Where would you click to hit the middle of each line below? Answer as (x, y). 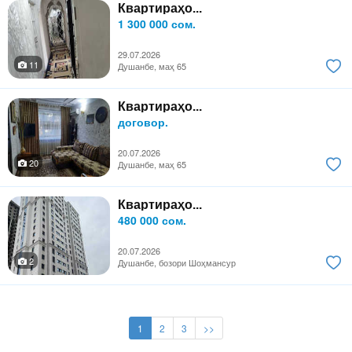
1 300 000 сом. (157, 24)
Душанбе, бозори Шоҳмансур (177, 263)
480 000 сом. (152, 220)
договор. (143, 122)
